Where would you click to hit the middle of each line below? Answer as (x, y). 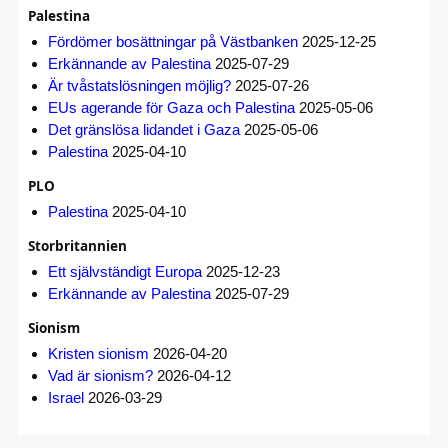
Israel (66, 397)
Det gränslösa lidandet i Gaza (144, 129)
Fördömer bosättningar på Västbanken (173, 41)
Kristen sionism (98, 353)
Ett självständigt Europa (125, 271)
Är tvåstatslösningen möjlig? (139, 85)
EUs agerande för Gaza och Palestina (171, 107)
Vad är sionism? (100, 375)
